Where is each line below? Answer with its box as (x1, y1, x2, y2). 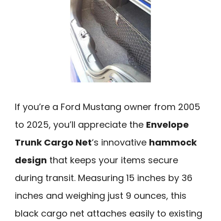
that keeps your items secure (47, 154, 178, 167)
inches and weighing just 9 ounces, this (15, 189, 186, 202)
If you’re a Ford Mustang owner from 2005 (15, 101, 200, 113)
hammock (149, 136, 197, 149)
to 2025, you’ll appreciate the (15, 118, 146, 131)
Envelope (146, 118, 189, 131)
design (15, 154, 47, 167)
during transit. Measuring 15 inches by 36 (15, 172, 192, 184)
